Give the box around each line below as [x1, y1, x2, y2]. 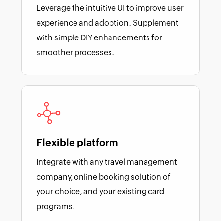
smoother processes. [37, 47, 114, 57]
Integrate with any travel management [37, 157, 177, 167]
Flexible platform [37, 136, 118, 148]
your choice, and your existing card [37, 186, 164, 196]
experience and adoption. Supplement [37, 18, 179, 28]
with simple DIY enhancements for [37, 33, 162, 42]
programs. [37, 201, 75, 211]
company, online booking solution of [37, 172, 171, 182]
